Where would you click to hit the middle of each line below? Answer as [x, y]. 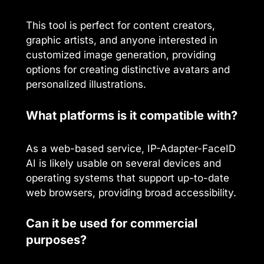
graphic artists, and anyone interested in [122, 40]
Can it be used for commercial [112, 224]
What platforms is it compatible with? [132, 115]
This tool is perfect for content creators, [121, 26]
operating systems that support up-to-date [128, 178]
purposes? [56, 240]
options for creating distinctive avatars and [128, 70]
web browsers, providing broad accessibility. [131, 192]
